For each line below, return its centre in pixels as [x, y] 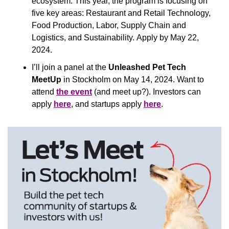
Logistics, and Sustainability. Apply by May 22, [115, 37]
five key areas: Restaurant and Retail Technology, [121, 13]
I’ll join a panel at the [69, 67]
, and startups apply [107, 104]
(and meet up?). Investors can [146, 91]
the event [74, 91]
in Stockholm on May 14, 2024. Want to [133, 79]
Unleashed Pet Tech [146, 67]
